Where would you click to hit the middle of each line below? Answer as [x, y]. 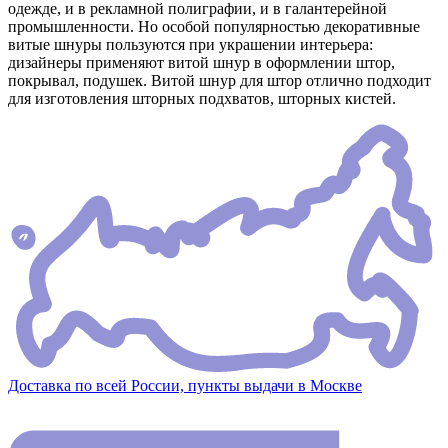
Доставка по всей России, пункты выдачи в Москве [185, 385]
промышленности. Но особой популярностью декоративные [214, 27]
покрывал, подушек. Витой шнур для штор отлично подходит [219, 81]
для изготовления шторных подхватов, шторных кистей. [202, 99]
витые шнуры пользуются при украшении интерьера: [190, 45]
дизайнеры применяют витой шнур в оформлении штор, [201, 63]
